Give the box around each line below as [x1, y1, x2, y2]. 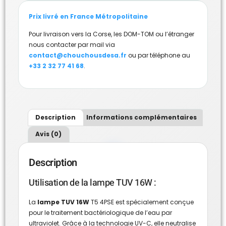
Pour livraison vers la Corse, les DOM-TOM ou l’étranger [29, 29, 194, 38]
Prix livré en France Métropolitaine [29, 12, 148, 21]
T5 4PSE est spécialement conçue [89, 197, 194, 206]
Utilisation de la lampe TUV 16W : [29, 176, 156, 190]
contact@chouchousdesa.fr [29, 50, 127, 60]
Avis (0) [35, 130, 62, 139]
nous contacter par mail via [29, 40, 115, 49]
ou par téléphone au [127, 50, 190, 60]
